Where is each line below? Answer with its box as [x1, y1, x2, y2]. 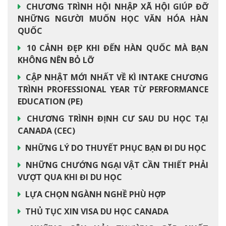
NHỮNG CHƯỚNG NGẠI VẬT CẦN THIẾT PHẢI [23, 159, 208, 171]
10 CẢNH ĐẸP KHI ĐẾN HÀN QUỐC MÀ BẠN [23, 42, 208, 53]
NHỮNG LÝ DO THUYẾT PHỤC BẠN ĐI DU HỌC [23, 142, 206, 153]
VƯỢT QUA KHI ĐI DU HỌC [18, 172, 122, 183]
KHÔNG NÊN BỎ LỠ [18, 54, 94, 66]
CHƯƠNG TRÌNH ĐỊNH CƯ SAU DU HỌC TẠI [23, 113, 208, 124]
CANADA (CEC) [18, 125, 75, 136]
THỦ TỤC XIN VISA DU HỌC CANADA [23, 206, 168, 217]
